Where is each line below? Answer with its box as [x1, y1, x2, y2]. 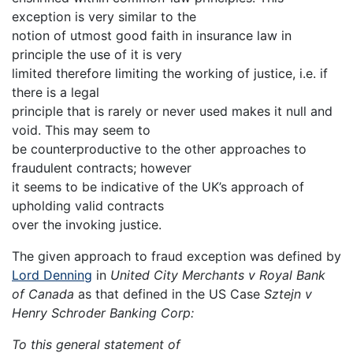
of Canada [12, 286, 74, 303]
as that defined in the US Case [74, 286, 264, 303]
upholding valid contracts [12, 198, 164, 214]
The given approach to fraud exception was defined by [12, 248, 341, 265]
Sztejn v [264, 286, 312, 303]
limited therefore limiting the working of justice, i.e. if [12, 65, 328, 82]
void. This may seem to [12, 122, 150, 139]
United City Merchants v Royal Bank [110, 267, 325, 284]
